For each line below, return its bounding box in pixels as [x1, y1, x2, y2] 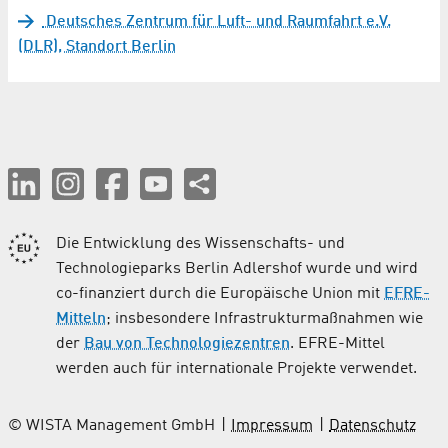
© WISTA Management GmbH [8, 417, 215, 434]
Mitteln [56, 310, 106, 327]
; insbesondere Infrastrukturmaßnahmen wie [106, 310, 423, 327]
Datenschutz [329, 417, 416, 434]
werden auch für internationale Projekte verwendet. [56, 360, 417, 377]
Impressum [231, 417, 313, 434]
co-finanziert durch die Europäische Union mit [56, 285, 384, 302]
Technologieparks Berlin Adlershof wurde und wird [56, 260, 418, 277]
